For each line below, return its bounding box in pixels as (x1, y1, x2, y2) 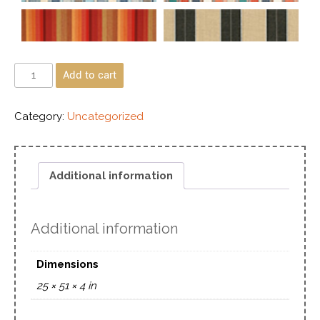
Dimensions (36, 258, 99, 271)
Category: (14, 110, 67, 124)
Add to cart (63, 69, 117, 82)
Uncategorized (67, 110, 144, 124)
